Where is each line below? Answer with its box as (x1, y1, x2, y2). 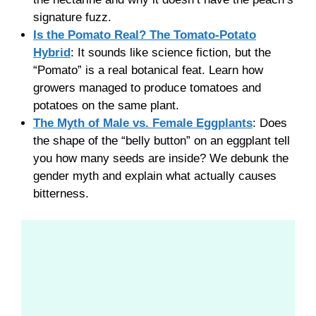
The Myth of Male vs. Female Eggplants (33, 116, 253, 130)
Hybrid (33, 45, 71, 59)
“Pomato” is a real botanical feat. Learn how (33, 63, 263, 77)
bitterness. (33, 186, 89, 200)
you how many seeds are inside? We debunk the (33, 151, 288, 165)
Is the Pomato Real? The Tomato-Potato (33, 28, 256, 42)
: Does (253, 116, 287, 130)
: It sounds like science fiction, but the (71, 45, 271, 59)
